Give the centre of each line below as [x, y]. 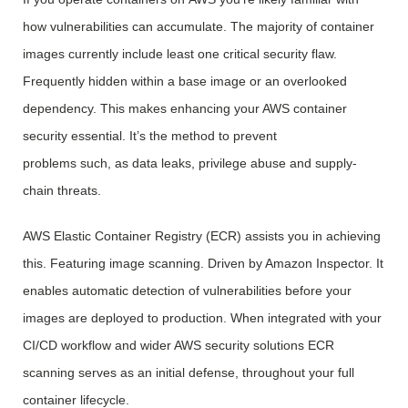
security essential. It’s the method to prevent [150, 136]
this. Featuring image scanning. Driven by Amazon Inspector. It [203, 264]
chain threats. [62, 191]
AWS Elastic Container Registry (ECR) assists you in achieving [202, 236]
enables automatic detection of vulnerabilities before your [187, 291]
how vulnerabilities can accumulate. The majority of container [199, 27]
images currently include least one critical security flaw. [180, 54]
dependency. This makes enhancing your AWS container [185, 109]
